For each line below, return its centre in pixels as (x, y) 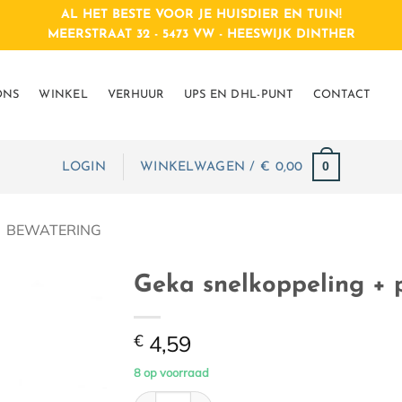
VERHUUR (135, 95)
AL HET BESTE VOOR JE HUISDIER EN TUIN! (201, 15)
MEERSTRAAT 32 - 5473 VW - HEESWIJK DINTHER (201, 35)
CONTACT (341, 95)
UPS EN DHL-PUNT (238, 95)
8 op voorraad (171, 373)
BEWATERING (53, 229)
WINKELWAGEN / (201, 167)
